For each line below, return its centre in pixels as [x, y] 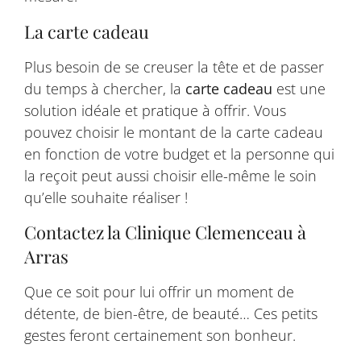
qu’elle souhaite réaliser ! [106, 197]
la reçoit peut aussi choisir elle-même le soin [170, 175]
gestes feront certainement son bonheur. [160, 336]
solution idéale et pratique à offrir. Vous [155, 110]
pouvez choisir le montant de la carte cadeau [174, 132]
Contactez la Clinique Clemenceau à [165, 232]
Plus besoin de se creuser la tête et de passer [174, 66]
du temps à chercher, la [105, 88]
